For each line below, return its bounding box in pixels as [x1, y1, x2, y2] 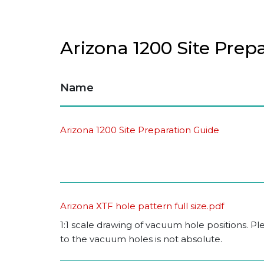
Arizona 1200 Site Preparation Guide [60, 124, 219, 136]
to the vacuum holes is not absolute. [60, 233, 222, 245]
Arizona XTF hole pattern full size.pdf [60, 200, 224, 212]
